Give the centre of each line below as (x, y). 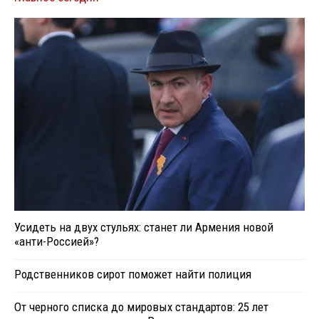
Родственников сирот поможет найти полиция (133, 274)
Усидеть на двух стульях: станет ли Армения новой (144, 228)
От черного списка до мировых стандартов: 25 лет (141, 307)
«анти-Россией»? (57, 242)
